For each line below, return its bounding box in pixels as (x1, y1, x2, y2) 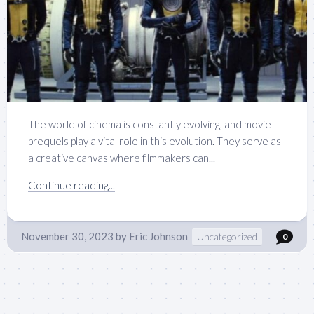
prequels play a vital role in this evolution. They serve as (28, 135, 281, 148)
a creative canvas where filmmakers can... (28, 151, 215, 165)
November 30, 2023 (21, 230, 114, 243)
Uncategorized (197, 231, 257, 243)
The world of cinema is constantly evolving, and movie (28, 118, 271, 131)
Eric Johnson (129, 230, 188, 243)
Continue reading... (28, 179, 115, 192)
